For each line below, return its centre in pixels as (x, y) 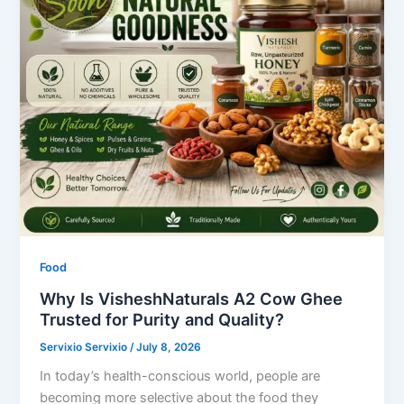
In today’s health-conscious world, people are (180, 376)
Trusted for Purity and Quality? (162, 319)
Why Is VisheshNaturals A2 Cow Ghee (192, 298)
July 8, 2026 (169, 347)
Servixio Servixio (85, 347)
